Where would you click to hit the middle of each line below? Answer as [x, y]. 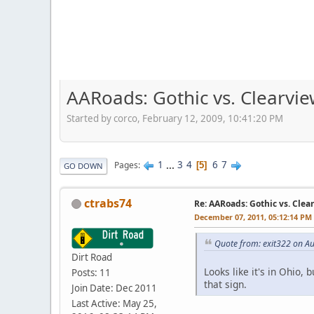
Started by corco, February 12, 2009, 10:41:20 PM [175, 118]
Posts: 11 [91, 272]
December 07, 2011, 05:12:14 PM [253, 217]
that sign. [225, 285]
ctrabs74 [108, 203]
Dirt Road [92, 257]
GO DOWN [83, 165]
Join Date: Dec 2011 [114, 288]
